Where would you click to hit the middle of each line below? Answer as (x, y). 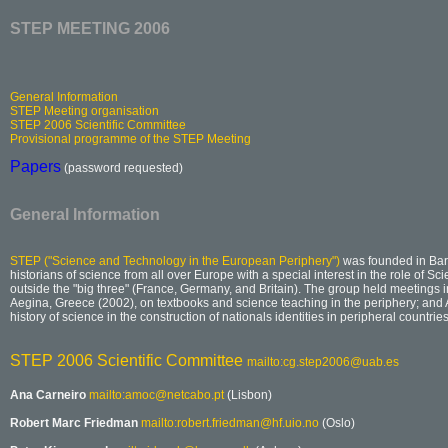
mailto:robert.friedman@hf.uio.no (230, 423)
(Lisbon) (248, 395)
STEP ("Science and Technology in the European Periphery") (175, 261)
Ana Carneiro (49, 395)
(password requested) (122, 168)
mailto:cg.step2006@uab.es (323, 362)
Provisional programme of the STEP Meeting (130, 139)
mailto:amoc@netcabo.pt (156, 395)
